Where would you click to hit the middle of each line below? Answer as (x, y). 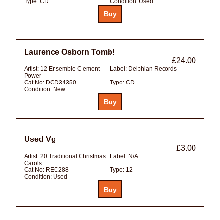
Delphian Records (152, 69)
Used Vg (40, 139)
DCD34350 (61, 82)
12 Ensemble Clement (70, 69)
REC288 (57, 170)
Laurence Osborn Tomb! (69, 52)
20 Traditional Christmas (73, 156)
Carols (33, 163)
